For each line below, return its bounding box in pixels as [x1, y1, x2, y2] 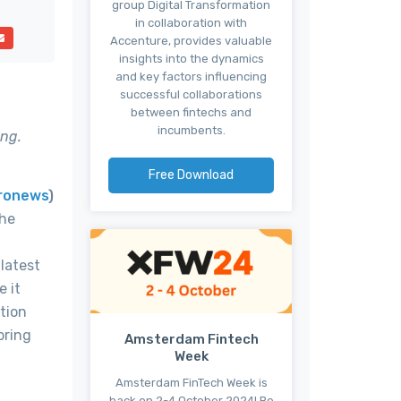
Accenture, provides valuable [110, 33, 272, 47]
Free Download [149, 166, 234, 183]
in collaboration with [135, 15, 247, 30]
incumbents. [157, 123, 226, 137]
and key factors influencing [115, 69, 267, 83]
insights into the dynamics [118, 51, 264, 65]
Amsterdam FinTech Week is [115, 375, 268, 389]
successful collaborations [120, 87, 262, 101]
